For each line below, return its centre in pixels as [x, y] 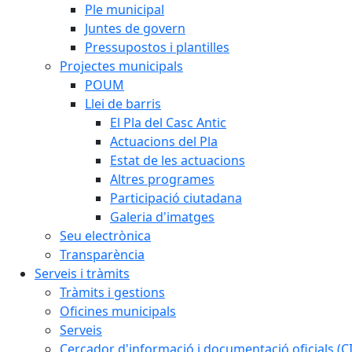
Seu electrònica [105, 236]
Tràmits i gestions [112, 292]
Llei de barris [123, 104]
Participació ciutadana [176, 198]
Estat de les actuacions [178, 160]
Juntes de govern [135, 28]
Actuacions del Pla [164, 141]
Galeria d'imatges [162, 217]
